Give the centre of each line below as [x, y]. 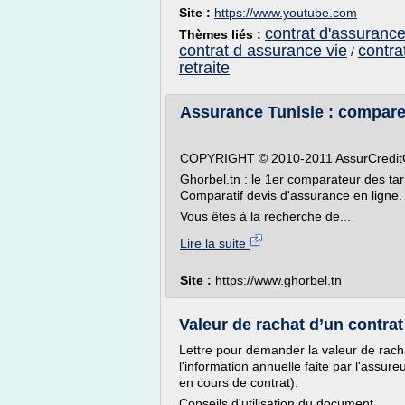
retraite [204, 68]
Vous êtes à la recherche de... [265, 216]
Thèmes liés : [222, 34]
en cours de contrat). [239, 382]
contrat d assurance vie [263, 51]
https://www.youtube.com [286, 13]
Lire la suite [215, 243]
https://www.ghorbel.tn [278, 280]
